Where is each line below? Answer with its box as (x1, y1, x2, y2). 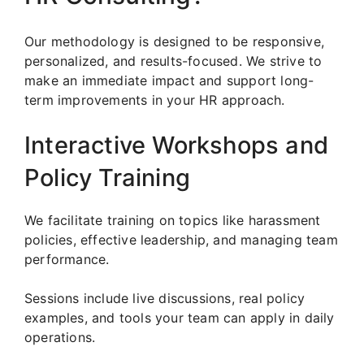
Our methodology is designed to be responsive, (24, 33, 325, 50)
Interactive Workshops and (24, 131, 329, 160)
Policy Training (24, 163, 190, 193)
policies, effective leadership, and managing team (24, 232, 338, 249)
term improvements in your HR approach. (24, 92, 285, 109)
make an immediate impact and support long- (24, 72, 314, 89)
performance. (24, 251, 110, 268)
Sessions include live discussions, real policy (24, 290, 305, 307)
